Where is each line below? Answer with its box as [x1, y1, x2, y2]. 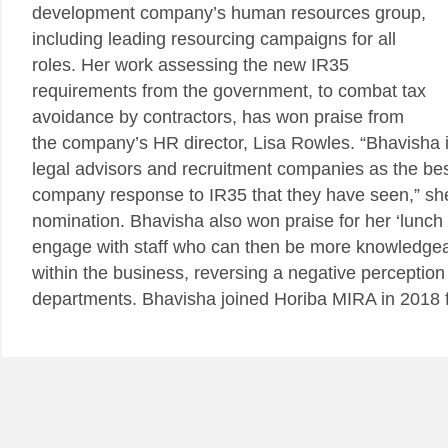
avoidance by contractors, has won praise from [32, 107, 404, 127]
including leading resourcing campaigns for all [32, 29, 396, 49]
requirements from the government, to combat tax [32, 81, 426, 101]
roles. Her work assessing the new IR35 [32, 55, 349, 75]
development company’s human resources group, [32, 3, 426, 23]
